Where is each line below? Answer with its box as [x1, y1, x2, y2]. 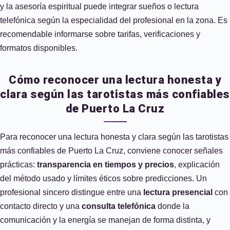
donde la [156, 202, 189, 210]
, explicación [174, 160, 220, 169]
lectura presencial [143, 188, 213, 197]
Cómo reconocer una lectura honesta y [9, 73, 221, 86]
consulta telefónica [82, 202, 156, 210]
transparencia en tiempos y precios [37, 160, 174, 169]
